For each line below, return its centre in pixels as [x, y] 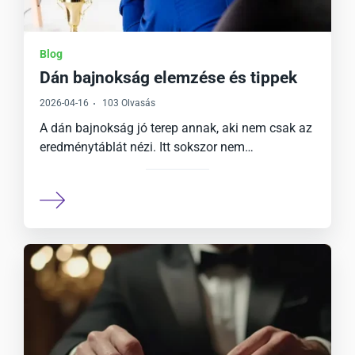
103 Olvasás [129, 103]
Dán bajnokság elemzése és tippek [168, 78]
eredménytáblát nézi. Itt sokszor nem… [147, 147]
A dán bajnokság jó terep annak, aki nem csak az [176, 128]
